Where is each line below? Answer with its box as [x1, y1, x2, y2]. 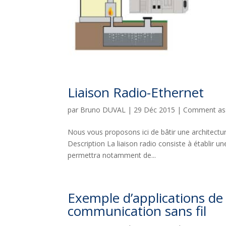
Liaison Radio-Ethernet [68, 83, 204, 101]
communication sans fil [68, 201, 207, 220]
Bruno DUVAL [80, 104, 126, 115]
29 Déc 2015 [134, 104, 176, 115]
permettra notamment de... [68, 150, 156, 160]
